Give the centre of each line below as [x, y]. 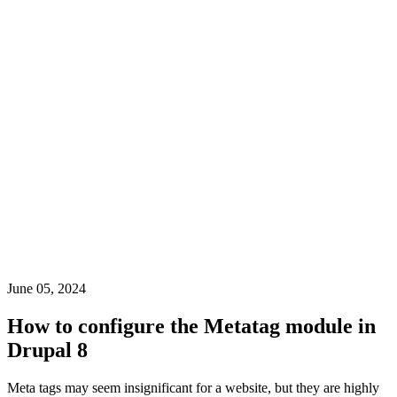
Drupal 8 [47, 350]
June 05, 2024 [47, 289]
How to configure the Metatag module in [191, 327]
